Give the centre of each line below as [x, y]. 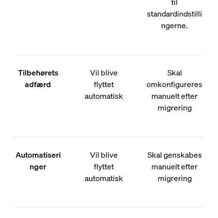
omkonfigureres [175, 84]
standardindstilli [175, 14]
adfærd [38, 84]
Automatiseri [38, 155]
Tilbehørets [38, 73]
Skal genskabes [174, 155]
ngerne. [175, 25]
